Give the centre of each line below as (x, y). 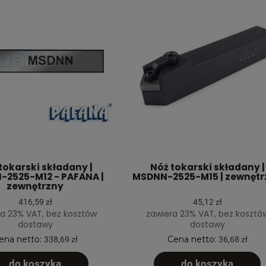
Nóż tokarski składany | (207, 167)
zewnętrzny (35, 186)
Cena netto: (193, 239)
